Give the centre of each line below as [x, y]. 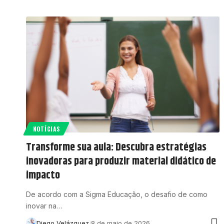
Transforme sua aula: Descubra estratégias [116, 148]
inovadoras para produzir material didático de [121, 162]
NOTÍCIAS [46, 129]
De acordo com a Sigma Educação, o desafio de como [117, 194]
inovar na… [44, 206]
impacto [43, 176]
